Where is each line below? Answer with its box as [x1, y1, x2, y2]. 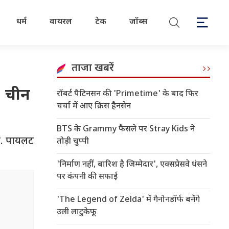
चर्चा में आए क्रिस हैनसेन [57, 101, 131, 112]
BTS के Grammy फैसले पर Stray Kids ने [57, 124, 195, 135]
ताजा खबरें [72, 62, 114, 75]
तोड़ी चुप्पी [57, 136, 89, 147]
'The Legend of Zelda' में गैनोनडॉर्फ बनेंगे [57, 195, 200, 205]
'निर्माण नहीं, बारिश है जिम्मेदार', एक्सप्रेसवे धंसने [57, 159, 207, 170]
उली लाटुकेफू [57, 207, 97, 218]
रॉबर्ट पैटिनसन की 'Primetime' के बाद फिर [57, 89, 198, 100]
